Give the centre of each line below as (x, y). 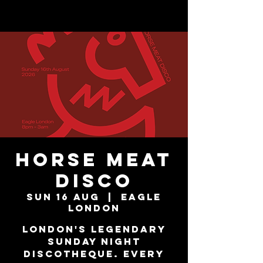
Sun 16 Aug (63, 197)
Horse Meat (94, 160)
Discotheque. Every (94, 254)
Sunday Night (94, 241)
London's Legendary (94, 229)
